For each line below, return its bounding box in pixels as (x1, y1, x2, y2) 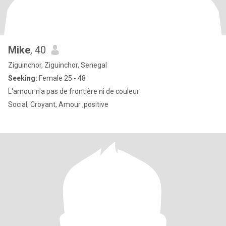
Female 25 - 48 (37, 74, 86, 82)
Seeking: (8, 74, 37, 82)
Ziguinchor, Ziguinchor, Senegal (8, 61, 107, 69)
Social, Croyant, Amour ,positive (8, 100, 108, 108)
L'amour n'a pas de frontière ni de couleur (8, 87, 139, 95)
